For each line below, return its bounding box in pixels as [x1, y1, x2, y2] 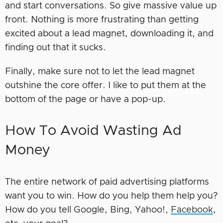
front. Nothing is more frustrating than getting [5, 15, 199, 24]
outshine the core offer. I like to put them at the [5, 81, 206, 90]
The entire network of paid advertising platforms [5, 177, 209, 187]
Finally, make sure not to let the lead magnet [5, 67, 195, 76]
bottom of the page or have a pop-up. [5, 95, 166, 104]
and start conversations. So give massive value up [5, 1, 217, 10]
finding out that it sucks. [5, 43, 109, 52]
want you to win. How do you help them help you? [5, 191, 218, 201]
